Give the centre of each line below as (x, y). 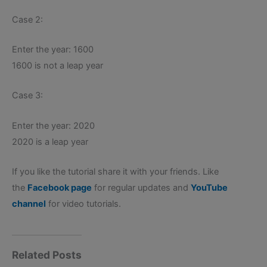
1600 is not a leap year (58, 66)
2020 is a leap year (50, 142)
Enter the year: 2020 (53, 125)
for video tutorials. (83, 204)
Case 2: (27, 19)
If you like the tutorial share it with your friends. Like (115, 172)
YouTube (209, 188)
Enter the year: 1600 (53, 50)
